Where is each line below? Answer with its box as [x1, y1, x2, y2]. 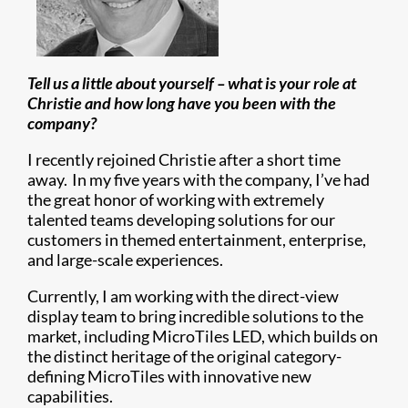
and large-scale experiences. [27, 250, 223, 270]
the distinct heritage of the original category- [27, 346, 342, 366]
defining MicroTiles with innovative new [27, 366, 311, 386]
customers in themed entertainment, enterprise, [27, 229, 366, 250]
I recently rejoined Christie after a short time [27, 149, 341, 169]
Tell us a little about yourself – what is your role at [27, 73, 356, 93]
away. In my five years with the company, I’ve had [27, 169, 370, 189]
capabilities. [27, 386, 113, 406]
